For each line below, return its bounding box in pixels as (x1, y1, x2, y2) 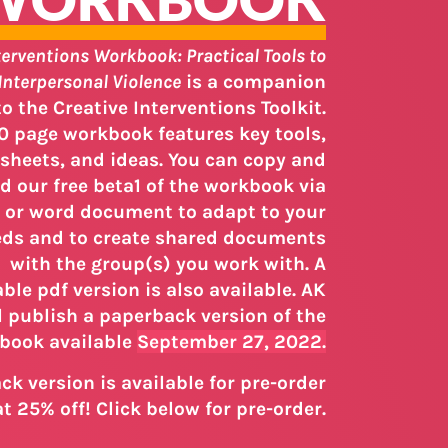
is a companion (181, 69, 326, 93)
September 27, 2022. (137, 329, 326, 353)
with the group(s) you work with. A (10, 251, 326, 275)
